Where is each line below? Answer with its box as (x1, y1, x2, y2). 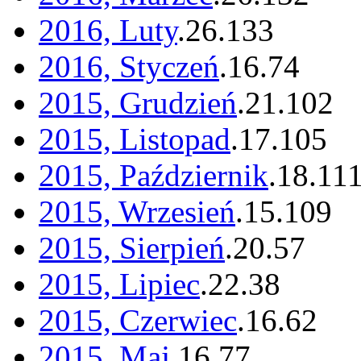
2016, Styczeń (39, 49, 219, 85)
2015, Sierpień (39, 230, 225, 266)
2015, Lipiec (39, 267, 200, 302)
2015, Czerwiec (39, 303, 237, 338)
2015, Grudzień (39, 85, 237, 121)
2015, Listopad (39, 122, 230, 157)
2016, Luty (39, 13, 177, 48)
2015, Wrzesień (39, 194, 235, 230)
